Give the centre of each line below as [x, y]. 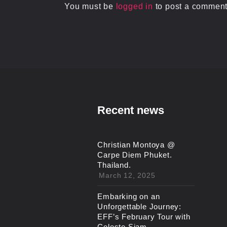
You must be [90, 6]
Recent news [131, 110]
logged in [134, 6]
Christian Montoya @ [136, 144]
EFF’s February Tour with [144, 216]
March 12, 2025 [127, 175]
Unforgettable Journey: [139, 206]
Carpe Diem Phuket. [135, 155]
